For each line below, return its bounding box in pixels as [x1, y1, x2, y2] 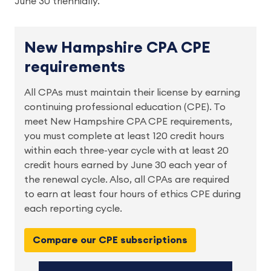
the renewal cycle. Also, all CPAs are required [24, 175, 229, 185]
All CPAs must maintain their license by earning [24, 88, 240, 98]
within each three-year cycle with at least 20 [24, 146, 229, 156]
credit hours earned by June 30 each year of [24, 160, 227, 171]
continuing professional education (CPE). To [24, 102, 226, 113]
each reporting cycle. [24, 204, 125, 214]
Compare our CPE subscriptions [33, 235, 188, 246]
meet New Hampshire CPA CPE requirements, [24, 117, 232, 127]
